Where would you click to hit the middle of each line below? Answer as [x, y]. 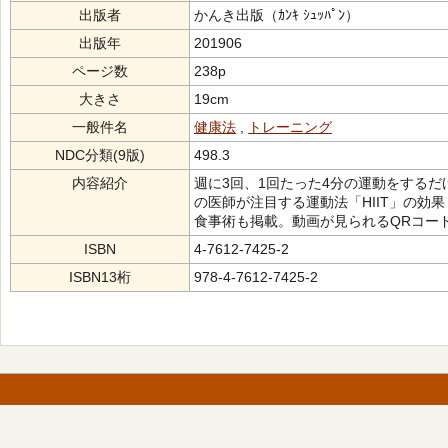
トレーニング [290, 127]
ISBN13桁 [100, 277]
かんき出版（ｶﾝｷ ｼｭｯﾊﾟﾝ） [276, 15]
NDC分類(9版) [100, 155]
